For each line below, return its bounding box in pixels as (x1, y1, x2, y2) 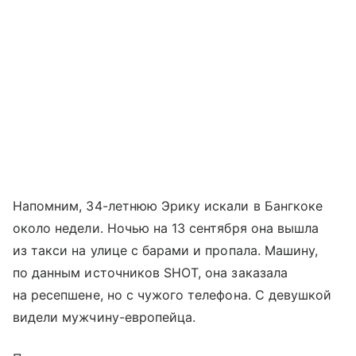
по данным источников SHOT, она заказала (13, 264, 288, 281)
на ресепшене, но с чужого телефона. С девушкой (13, 286, 332, 303)
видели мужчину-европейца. (13, 308, 196, 325)
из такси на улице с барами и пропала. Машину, (13, 242, 319, 258)
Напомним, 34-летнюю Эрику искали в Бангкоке (13, 197, 323, 214)
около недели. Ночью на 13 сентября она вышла (13, 219, 319, 236)
